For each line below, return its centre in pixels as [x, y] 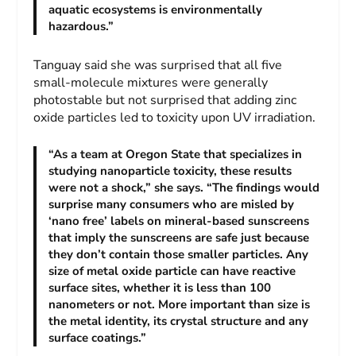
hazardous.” [81, 27]
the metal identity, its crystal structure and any [179, 321]
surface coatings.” [98, 338]
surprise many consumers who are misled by [172, 205]
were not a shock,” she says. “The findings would [184, 188]
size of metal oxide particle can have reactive [172, 271]
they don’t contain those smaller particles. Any [179, 255]
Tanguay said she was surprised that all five [158, 65]
